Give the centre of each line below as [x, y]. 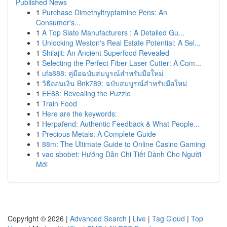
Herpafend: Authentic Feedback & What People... [121, 124]
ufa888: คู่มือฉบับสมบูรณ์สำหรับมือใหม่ [103, 73]
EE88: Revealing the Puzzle [86, 93]
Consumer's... [58, 22]
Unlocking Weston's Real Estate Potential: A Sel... [121, 43]
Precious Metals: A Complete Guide [99, 134]
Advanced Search [98, 218]
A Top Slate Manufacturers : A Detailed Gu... [113, 32]
